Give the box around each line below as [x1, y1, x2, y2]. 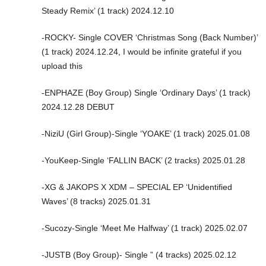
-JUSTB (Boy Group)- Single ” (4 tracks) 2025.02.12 [42, 249, 236, 259]
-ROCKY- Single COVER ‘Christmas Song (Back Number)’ [42, 32, 258, 42]
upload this [42, 61, 83, 71]
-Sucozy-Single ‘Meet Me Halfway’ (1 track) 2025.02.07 [42, 223, 248, 233]
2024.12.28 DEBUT [42, 102, 115, 112]
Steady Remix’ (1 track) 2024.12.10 [42, 5, 174, 15]
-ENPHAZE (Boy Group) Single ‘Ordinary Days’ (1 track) [42, 87, 251, 97]
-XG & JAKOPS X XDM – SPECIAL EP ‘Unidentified [42, 182, 232, 192]
